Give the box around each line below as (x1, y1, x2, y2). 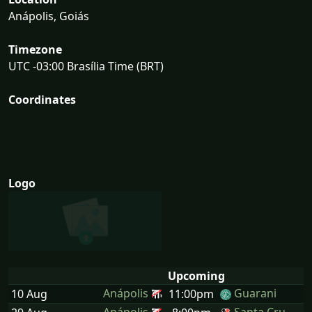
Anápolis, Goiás (8, 8, 89, 24)
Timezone (8, 41, 62, 57)
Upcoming (168, 268, 225, 284)
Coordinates (8, 91, 76, 107)
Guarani (234, 286, 276, 302)
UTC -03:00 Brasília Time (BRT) (8, 58, 164, 74)
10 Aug (11, 286, 47, 302)
